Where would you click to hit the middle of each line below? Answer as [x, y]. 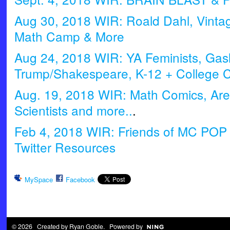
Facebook [80, 180]
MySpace [39, 180]
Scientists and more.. [73, 110]
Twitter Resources [65, 147]
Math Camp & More [69, 36]
